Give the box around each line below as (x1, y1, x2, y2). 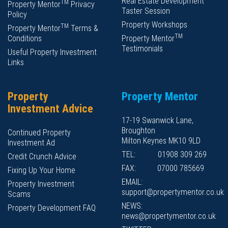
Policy (8, 10, 27, 19)
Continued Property (8, 128, 71, 137)
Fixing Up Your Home (8, 165, 75, 175)
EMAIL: (122, 177, 142, 187)
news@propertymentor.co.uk (122, 211, 216, 221)
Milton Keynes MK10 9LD (122, 136, 201, 146)
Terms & (69, 23, 98, 33)
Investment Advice (8, 102, 93, 115)
